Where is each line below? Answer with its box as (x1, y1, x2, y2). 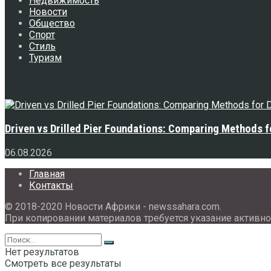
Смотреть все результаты (5, 257, 122, 269)
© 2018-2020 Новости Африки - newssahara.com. (5, 200, 221, 212)
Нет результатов (5, 246, 79, 258)
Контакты (29, 179, 73, 191)
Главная (29, 168, 65, 180)
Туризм (29, 51, 62, 64)
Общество (29, 17, 75, 29)
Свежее (5, 74, 48, 88)
